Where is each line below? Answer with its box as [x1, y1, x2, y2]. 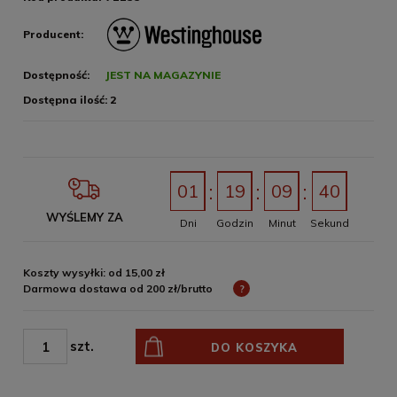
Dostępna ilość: [23, 93, 107, 107]
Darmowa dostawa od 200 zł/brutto [23, 282, 213, 296]
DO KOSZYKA [211, 340, 299, 355]
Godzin [216, 216, 253, 230]
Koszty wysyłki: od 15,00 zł [23, 266, 165, 280]
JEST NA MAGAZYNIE [105, 68, 221, 82]
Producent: [23, 27, 83, 42]
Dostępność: [23, 68, 90, 82]
